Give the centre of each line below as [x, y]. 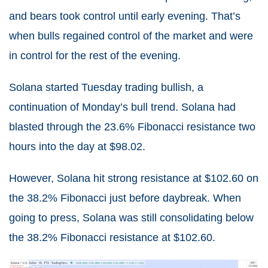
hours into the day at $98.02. [77, 147]
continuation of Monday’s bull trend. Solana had [122, 107]
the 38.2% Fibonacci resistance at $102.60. [112, 238]
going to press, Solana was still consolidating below [131, 218]
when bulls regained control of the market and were [131, 36]
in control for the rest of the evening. [95, 56]
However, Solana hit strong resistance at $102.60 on [134, 179]
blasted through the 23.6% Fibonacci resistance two [132, 127]
